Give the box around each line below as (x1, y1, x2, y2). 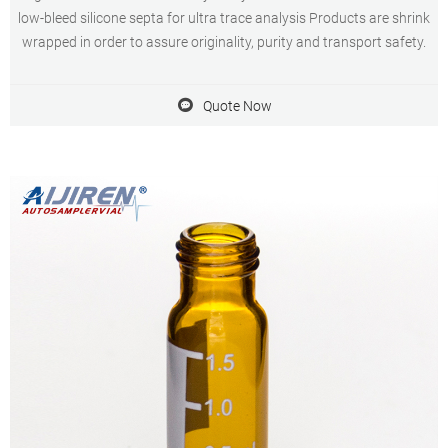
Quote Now (202, 97, 272, 114)
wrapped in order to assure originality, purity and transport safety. (22, 34, 426, 50)
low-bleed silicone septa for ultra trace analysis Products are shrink (18, 10, 430, 26)
